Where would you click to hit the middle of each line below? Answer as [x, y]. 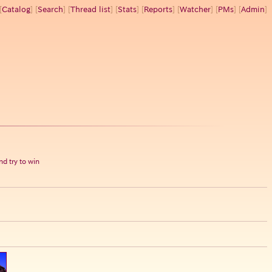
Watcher [195, 9]
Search [50, 9]
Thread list [90, 9]
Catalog [16, 9]
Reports [158, 9]
